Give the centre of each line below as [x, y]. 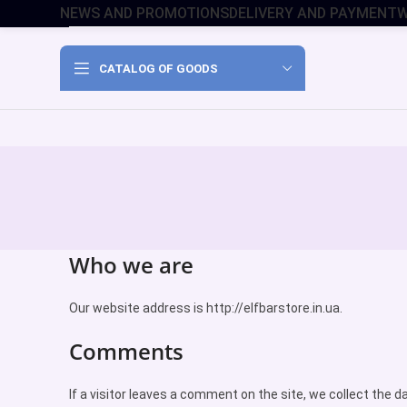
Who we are [131, 265]
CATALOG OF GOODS [159, 68]
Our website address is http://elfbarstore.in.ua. [206, 308]
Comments [126, 351]
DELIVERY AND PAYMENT [313, 13]
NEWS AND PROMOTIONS [144, 13]
